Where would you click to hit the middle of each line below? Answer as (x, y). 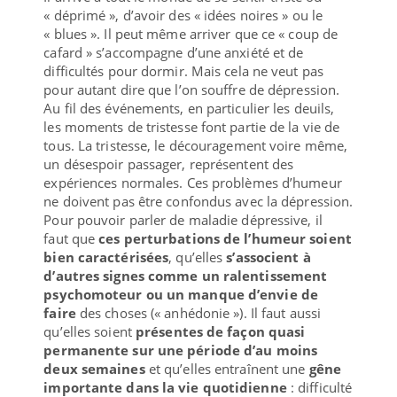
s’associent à (269, 257)
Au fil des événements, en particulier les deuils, (189, 108)
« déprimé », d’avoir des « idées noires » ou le (183, 15)
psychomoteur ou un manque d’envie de (181, 294)
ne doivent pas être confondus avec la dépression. (198, 201)
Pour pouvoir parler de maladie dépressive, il (183, 219)
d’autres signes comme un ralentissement (186, 275)
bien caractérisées (106, 257)
